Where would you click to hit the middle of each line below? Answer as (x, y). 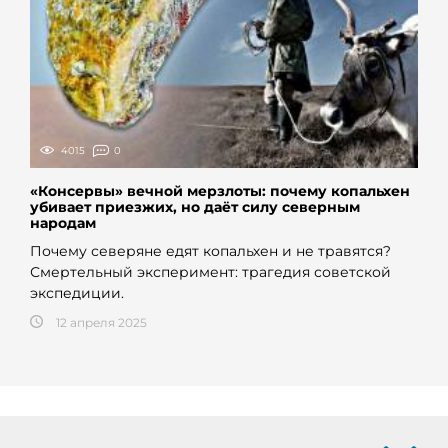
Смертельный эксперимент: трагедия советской (210, 271)
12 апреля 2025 (101, 322)
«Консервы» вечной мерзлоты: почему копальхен (220, 190)
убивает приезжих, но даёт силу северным (195, 206)
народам (63, 222)
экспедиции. (77, 292)
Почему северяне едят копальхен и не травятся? (210, 250)
